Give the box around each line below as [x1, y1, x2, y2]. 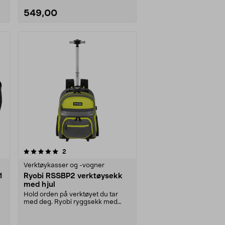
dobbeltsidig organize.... [24, 206, 96, 213]
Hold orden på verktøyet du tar [24, 191, 118, 198]
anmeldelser [66, 148, 101, 154]
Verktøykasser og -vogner [24, 162, 104, 169]
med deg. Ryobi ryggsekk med [24, 198, 118, 205]
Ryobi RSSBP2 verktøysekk [24, 172, 123, 180]
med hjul [24, 180, 55, 188]
